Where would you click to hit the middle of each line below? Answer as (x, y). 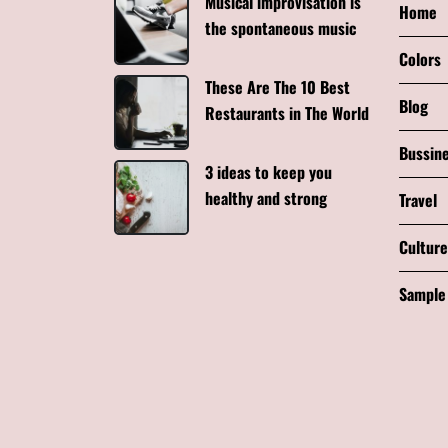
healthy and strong (266, 197)
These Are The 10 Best (277, 86)
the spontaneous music (280, 27)
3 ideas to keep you (268, 171)
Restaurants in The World (287, 112)
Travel (418, 199)
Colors (420, 58)
